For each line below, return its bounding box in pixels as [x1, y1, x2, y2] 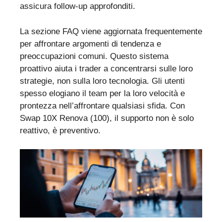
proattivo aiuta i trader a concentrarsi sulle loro [20, 63, 193, 73]
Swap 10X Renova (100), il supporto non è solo [20, 113, 194, 123]
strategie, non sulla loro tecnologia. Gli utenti [20, 76, 185, 86]
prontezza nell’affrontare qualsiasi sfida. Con [20, 101, 185, 111]
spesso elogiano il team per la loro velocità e [20, 88, 185, 98]
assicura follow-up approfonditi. [20, 1, 135, 11]
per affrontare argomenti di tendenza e [20, 39, 161, 49]
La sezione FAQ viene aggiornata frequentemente [20, 26, 202, 36]
